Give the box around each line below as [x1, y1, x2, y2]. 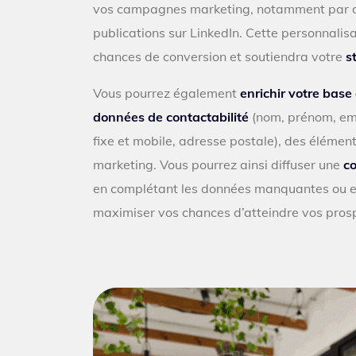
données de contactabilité [93, 109, 249, 125]
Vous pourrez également [93, 85, 237, 101]
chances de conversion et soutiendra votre [93, 48, 346, 64]
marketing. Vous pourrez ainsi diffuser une [93, 157, 343, 172]
